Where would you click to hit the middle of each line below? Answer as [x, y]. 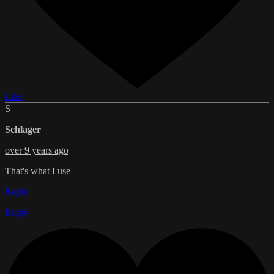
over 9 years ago [37, 150]
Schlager [23, 129]
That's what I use [38, 171]
